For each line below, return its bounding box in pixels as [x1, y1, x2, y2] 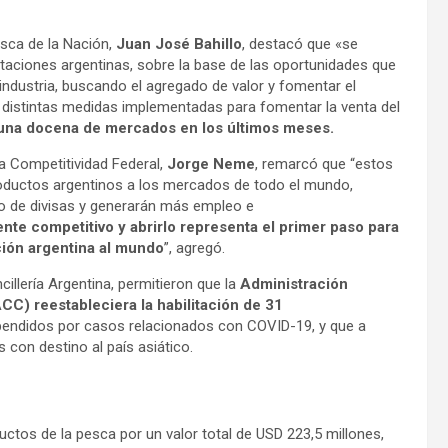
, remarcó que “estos [255, 155, 393, 174]
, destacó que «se [242, 35, 358, 54]
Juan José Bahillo [116, 35, 242, 54]
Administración [240, 275, 348, 294]
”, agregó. [164, 239, 225, 258]
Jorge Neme [167, 155, 255, 174]
